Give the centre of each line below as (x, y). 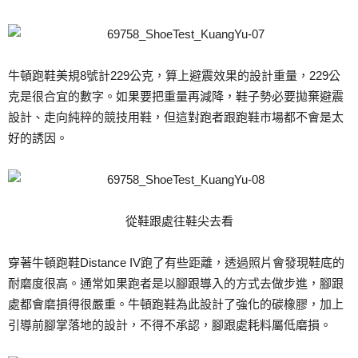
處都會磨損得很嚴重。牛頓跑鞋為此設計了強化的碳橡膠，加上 (176, 304)
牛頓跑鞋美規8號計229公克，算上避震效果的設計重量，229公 (174, 76)
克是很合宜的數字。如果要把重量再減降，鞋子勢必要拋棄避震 (176, 96)
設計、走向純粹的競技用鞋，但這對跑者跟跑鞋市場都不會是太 (176, 117)
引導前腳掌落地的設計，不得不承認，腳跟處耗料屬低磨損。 (170, 325)
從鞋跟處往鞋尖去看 (179, 221)
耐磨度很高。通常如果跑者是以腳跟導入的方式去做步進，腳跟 (176, 283)
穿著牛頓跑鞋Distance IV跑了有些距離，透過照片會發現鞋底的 (176, 263)
